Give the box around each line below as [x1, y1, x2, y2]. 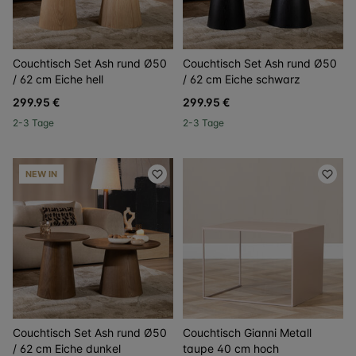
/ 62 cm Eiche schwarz [183, 72, 300, 86]
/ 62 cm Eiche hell [13, 72, 103, 86]
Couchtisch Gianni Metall [183, 326, 311, 339]
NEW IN [25, 168, 57, 180]
